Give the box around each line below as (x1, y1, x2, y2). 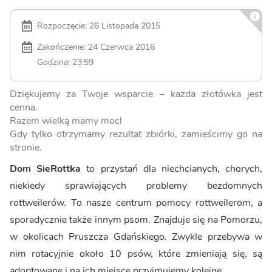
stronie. (10, 141, 42, 155)
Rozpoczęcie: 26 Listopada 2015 (37, 19, 160, 32)
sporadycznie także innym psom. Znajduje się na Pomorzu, (10, 213, 262, 227)
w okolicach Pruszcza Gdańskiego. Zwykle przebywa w (10, 230, 262, 244)
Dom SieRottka (10, 162, 81, 176)
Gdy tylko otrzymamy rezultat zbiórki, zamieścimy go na (10, 127, 262, 141)
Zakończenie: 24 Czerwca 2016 (37, 41, 155, 53)
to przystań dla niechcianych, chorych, (81, 162, 263, 176)
